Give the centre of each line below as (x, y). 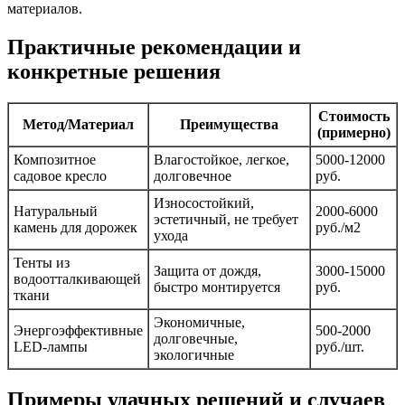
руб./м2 (338, 227)
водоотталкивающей (77, 278)
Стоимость (353, 116)
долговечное (193, 175)
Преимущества (229, 124)
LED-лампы (51, 346)
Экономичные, (199, 322)
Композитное (55, 159)
